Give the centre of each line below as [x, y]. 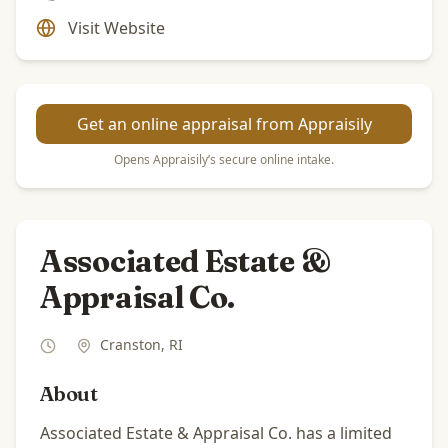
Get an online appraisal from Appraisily [224, 124]
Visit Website [116, 28]
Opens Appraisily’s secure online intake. [224, 159]
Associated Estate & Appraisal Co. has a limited [216, 433]
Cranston [130, 344]
